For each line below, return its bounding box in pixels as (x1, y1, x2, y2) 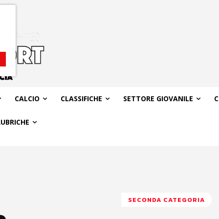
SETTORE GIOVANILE (123, 93, 193, 103)
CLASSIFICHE (60, 93, 102, 103)
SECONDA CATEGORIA (128, 195, 205, 205)
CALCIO (14, 93, 40, 103)
